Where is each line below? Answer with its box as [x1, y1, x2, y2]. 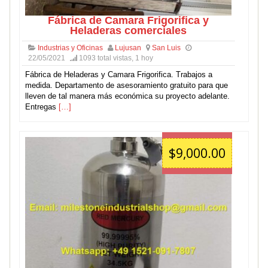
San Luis [151, 43, 181, 52]
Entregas [25, 102, 59, 111]
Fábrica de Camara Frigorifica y [47, 14, 209, 26]
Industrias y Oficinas [37, 43, 103, 52]
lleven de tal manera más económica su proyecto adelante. [25, 91, 230, 100]
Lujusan [114, 43, 141, 52]
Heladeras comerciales [69, 24, 187, 36]
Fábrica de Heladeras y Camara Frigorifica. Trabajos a [25, 69, 212, 79]
